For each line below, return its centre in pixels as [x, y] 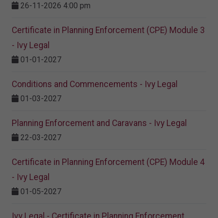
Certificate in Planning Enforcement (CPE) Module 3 [108, 30]
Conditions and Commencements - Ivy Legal [95, 84]
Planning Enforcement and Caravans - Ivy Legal [99, 123]
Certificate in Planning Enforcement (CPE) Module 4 [108, 162]
